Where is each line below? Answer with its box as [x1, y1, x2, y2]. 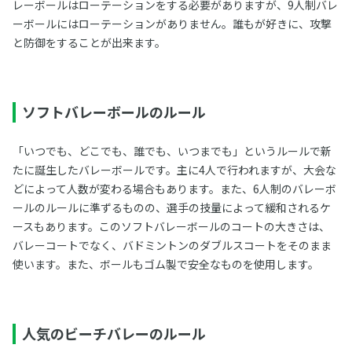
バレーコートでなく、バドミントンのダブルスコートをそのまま [12, 236, 332, 253]
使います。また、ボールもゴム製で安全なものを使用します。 [12, 255, 319, 272]
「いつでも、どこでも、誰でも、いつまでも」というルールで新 [12, 142, 332, 159]
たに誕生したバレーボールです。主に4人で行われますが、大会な [12, 161, 336, 178]
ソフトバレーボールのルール [21, 101, 206, 122]
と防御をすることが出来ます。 [12, 34, 166, 50]
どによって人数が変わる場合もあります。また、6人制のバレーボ [12, 180, 336, 196]
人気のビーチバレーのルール [21, 322, 206, 343]
